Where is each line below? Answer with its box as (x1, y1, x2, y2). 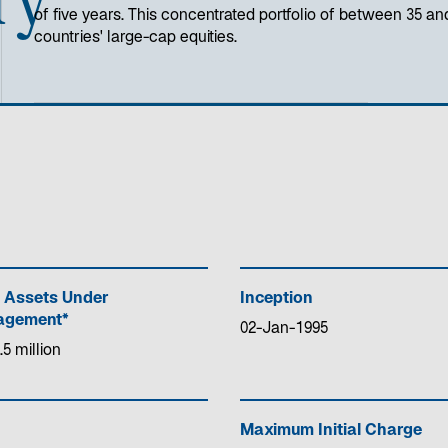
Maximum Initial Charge (240, 422, 422, 440)
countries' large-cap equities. (33, 29, 237, 47)
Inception (240, 290, 313, 308)
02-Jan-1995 (240, 320, 328, 338)
